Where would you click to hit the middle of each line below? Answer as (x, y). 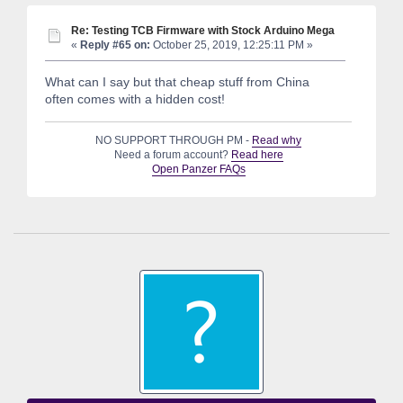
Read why (277, 141)
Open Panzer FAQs (198, 170)
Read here (257, 155)
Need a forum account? (172, 155)
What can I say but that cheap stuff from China (177, 82)
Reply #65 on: (115, 45)
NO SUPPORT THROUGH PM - (174, 141)
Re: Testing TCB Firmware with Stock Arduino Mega (203, 30)
